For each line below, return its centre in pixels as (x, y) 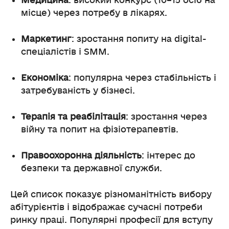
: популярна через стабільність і (142, 78)
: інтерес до (168, 155)
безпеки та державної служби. (91, 168)
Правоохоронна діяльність (81, 155)
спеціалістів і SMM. (65, 52)
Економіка (45, 78)
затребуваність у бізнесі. (78, 90)
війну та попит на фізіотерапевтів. (100, 129)
